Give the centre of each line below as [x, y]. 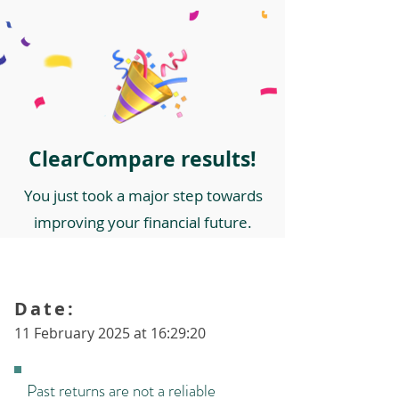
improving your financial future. [143, 222]
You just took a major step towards [143, 195]
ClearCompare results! [142, 159]
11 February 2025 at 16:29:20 [110, 333]
